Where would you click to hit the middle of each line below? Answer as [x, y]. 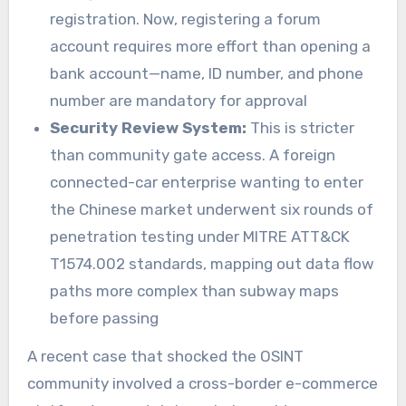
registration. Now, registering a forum [186, 19]
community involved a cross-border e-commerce [202, 384]
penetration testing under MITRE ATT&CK [200, 236]
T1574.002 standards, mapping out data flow [213, 263]
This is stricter [301, 127]
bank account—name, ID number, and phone [207, 73]
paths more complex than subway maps [195, 290]
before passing [105, 318]
